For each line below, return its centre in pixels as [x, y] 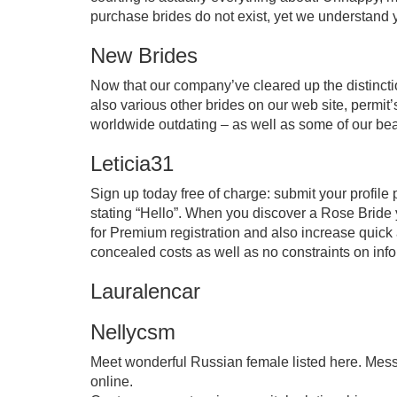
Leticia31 [132, 163]
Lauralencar [145, 291]
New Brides [144, 55]
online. [112, 381]
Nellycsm [133, 332]
